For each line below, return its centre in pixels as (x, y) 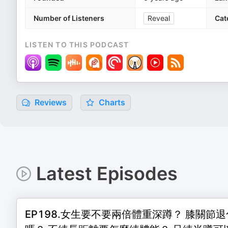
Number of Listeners (69, 18)
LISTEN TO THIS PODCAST (77, 45)
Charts (111, 102)
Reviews (50, 102)
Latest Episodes (107, 174)
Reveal (159, 18)
